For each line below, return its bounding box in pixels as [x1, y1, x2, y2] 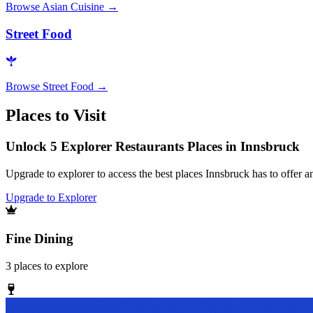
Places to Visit [6, 106, 106, 125]
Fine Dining [6, 231, 73, 246]
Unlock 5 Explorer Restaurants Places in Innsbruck [6, 139, 300, 154]
